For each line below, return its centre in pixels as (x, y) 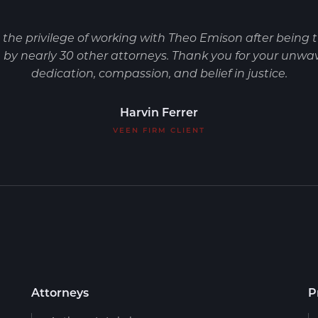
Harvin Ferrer (159, 112)
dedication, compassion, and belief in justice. (159, 73)
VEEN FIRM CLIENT (159, 130)
